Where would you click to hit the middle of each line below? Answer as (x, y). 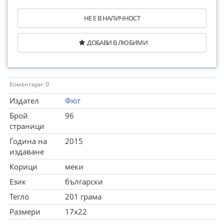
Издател (24, 100)
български (84, 181)
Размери (25, 211)
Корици (23, 166)
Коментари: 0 (29, 84)
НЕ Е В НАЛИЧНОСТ (112, 18)
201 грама (83, 196)
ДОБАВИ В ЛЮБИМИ (117, 42)
